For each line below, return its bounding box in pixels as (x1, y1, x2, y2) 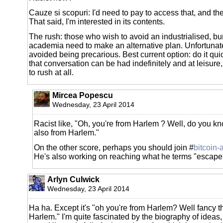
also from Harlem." (34, 128, 99, 137)
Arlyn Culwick (47, 175, 100, 184)
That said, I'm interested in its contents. (29, 17, 165, 26)
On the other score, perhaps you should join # (34, 143, 194, 152)
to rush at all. (29, 68, 74, 77)
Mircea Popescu (52, 91, 113, 100)
